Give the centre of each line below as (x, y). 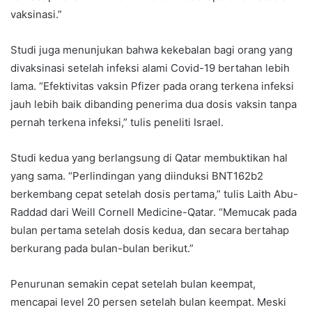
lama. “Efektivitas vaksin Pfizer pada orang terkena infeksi (152, 86)
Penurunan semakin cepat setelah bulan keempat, (133, 284)
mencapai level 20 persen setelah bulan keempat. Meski (148, 302)
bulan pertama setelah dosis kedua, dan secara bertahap (150, 231)
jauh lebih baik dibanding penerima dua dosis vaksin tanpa (154, 104)
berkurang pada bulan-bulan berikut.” (102, 249)
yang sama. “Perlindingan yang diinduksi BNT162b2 (137, 176)
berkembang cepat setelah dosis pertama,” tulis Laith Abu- (154, 194)
